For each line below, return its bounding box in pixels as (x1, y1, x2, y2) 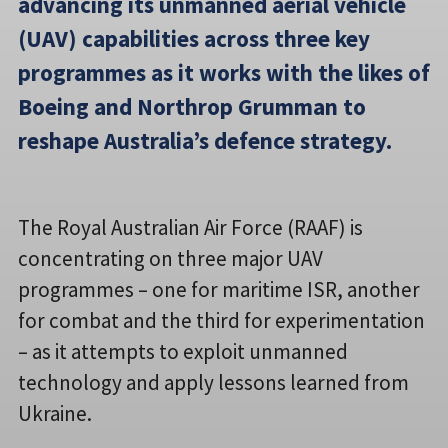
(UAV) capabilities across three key (18, 23, 370, 53)
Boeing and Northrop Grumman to (18, 91, 366, 121)
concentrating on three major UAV (18, 244, 323, 272)
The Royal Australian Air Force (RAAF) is (18, 213, 363, 241)
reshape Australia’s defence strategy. (18, 125, 392, 155)
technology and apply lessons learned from (18, 368, 409, 396)
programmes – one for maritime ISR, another (18, 275, 420, 303)
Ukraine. (18, 399, 92, 427)
